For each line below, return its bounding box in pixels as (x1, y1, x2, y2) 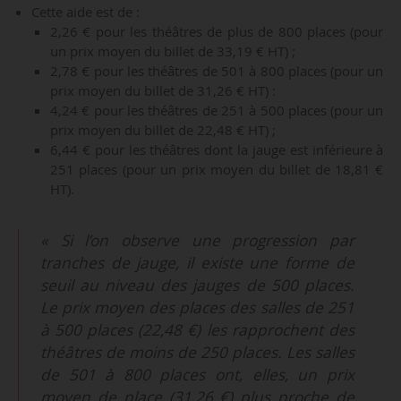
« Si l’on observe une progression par (40, 230, 354, 252)
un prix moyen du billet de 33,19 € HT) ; (50, 41, 295, 60)
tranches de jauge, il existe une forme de (40, 252, 354, 274)
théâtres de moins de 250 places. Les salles (40, 342, 354, 363)
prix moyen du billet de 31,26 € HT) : (50, 81, 276, 99)
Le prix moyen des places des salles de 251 (40, 297, 354, 319)
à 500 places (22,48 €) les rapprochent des (40, 320, 354, 341)
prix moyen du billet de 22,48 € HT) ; (50, 120, 279, 139)
